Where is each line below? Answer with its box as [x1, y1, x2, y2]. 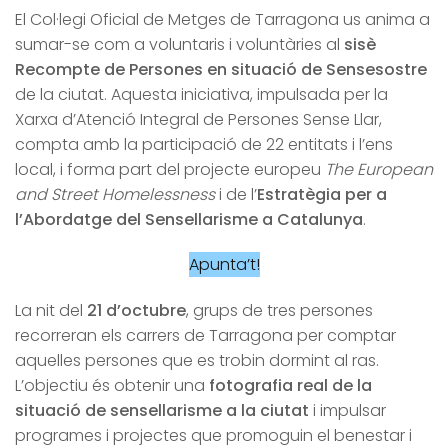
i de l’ [215, 182, 257, 206]
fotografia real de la [209, 374, 372, 398]
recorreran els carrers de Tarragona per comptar [15, 324, 396, 348]
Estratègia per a [257, 182, 387, 206]
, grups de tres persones [186, 299, 373, 323]
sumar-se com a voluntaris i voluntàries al [15, 32, 344, 56]
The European [325, 157, 433, 181]
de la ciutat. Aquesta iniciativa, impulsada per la [15, 82, 388, 106]
